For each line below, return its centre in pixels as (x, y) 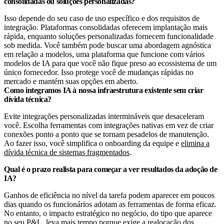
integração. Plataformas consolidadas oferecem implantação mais (106, 27)
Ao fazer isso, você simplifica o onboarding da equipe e (92, 143)
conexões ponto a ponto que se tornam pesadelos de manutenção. (106, 134)
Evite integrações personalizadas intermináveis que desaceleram (104, 116)
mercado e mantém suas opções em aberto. (71, 81)
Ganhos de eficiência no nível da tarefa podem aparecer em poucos (109, 195)
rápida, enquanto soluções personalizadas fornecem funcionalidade (109, 36)
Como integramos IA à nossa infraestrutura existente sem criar (104, 90)
